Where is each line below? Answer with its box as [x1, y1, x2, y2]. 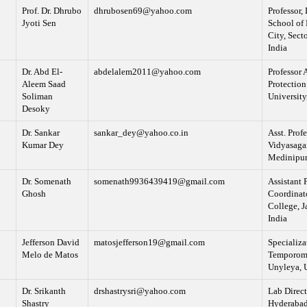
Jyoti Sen [21, 18, 56, 29]
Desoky [21, 103, 50, 114]
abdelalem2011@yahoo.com [93, 66, 201, 77]
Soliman [21, 91, 53, 102]
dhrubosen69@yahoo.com [93, 5, 192, 16]
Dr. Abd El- [21, 66, 62, 77]
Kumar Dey [21, 140, 64, 151]
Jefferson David [21, 237, 79, 248]
